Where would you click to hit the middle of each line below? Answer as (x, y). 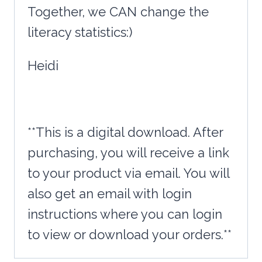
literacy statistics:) (80, 32)
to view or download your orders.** (130, 235)
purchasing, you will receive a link (128, 153)
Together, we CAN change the (118, 12)
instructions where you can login (125, 214)
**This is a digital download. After (125, 132)
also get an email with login (110, 194)
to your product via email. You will (128, 173)
